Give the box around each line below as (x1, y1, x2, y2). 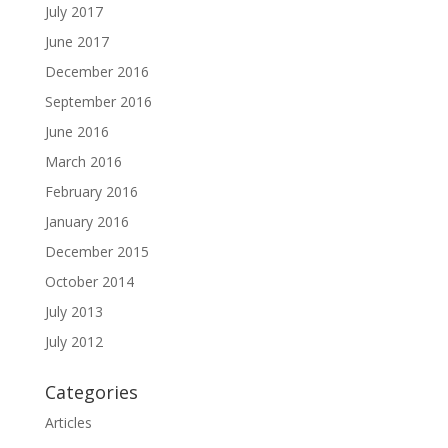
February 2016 (44, 182, 138, 201)
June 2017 (44, 32, 109, 51)
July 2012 (44, 332, 103, 351)
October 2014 (44, 272, 134, 291)
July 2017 (44, 2, 103, 21)
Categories (44, 380, 138, 404)
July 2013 (44, 302, 103, 321)
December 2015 (44, 242, 149, 261)
